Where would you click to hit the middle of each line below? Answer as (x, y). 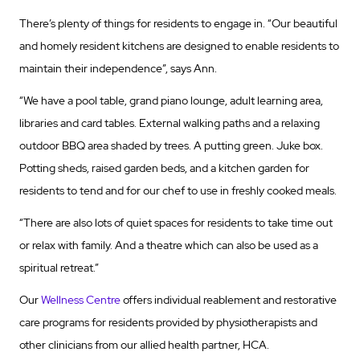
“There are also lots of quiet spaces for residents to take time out (176, 223)
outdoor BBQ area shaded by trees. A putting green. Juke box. (171, 146)
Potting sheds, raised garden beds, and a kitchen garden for (164, 168)
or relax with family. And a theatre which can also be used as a (169, 245)
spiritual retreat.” (59, 268)
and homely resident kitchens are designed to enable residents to (179, 46)
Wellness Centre (81, 300)
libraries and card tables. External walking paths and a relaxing (170, 123)
